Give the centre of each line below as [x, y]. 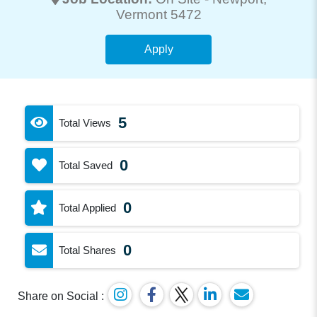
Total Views [85, 122]
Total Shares [88, 250]
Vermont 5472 [158, 14]
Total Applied [88, 207]
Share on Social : [61, 296]
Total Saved [86, 165]
